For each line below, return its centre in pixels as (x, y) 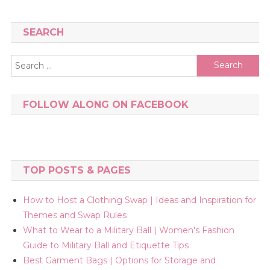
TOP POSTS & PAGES (77, 170)
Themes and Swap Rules (74, 215)
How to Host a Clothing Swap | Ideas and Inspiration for (139, 200)
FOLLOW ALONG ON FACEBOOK (105, 104)
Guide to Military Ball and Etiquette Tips (105, 245)
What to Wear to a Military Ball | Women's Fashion (128, 230)
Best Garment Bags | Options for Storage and (119, 260)
